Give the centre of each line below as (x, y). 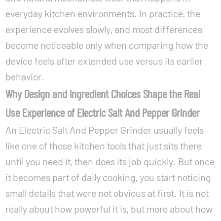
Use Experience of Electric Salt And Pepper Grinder (103, 112)
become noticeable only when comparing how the (107, 45)
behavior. (25, 76)
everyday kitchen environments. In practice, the (103, 13)
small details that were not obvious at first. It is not (107, 193)
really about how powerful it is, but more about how (109, 209)
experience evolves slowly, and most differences (104, 29)
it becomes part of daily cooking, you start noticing (109, 177)
